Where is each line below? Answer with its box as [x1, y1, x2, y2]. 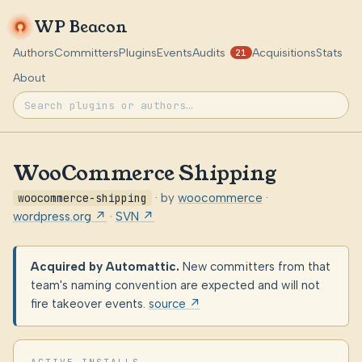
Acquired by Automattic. [30, 259, 179, 275]
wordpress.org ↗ [13, 208, 107, 224]
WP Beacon [34, 15, 128, 38]
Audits [192, 45, 225, 60]
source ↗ [148, 297, 200, 312]
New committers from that [179, 259, 330, 275]
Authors [13, 45, 54, 60]
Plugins [119, 45, 157, 60]
